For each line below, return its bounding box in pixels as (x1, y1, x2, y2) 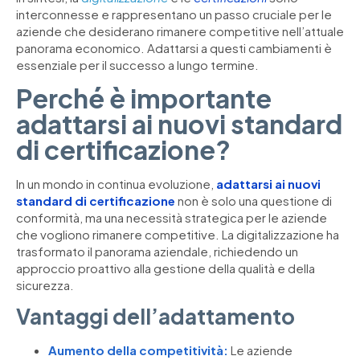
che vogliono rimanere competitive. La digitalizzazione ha (16, 226, 339, 242)
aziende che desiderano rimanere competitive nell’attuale (16, 23, 344, 39)
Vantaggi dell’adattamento (16, 303, 295, 330)
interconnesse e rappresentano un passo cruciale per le (16, 6, 332, 22)
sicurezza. (16, 276, 74, 292)
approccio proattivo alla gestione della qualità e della (16, 260, 315, 276)
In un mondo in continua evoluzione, (16, 175, 216, 191)
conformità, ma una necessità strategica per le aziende (16, 209, 327, 225)
